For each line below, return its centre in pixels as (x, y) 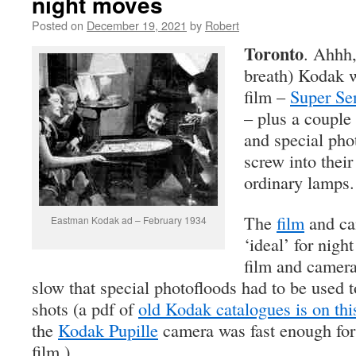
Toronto (274, 54)
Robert (222, 25)
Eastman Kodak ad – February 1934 (128, 220)
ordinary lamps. (299, 182)
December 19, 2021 (137, 25)
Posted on (58, 25)
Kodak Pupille (108, 330)
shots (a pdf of (85, 308)
